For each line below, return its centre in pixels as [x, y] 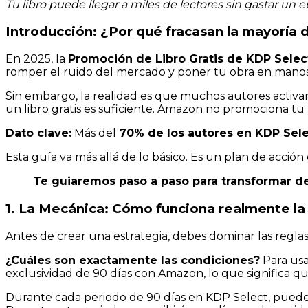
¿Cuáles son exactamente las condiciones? [133, 260]
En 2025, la [37, 59]
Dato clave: [38, 133]
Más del [95, 133]
